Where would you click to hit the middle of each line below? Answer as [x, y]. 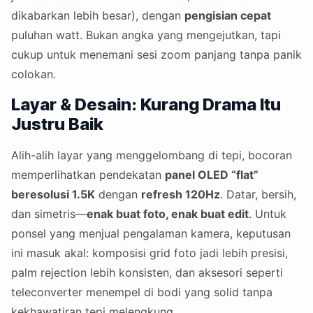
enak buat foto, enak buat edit [168, 214]
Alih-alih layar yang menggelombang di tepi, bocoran [152, 155]
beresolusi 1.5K [53, 195]
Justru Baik [57, 124]
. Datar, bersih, [258, 195]
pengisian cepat [228, 16]
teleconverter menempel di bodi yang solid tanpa [142, 292]
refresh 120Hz [181, 195]
